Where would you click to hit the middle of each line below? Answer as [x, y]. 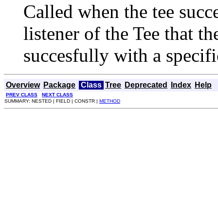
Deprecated [146, 85]
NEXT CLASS [57, 94]
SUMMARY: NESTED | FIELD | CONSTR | [52, 101]
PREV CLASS [22, 94]
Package [59, 85]
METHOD [110, 101]
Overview [23, 85]
